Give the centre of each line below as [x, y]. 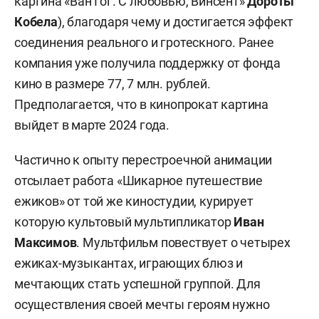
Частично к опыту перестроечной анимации [143, 159]
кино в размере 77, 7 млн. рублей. [113, 83]
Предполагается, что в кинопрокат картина [141, 104]
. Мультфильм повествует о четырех [183, 242]
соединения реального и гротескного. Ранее [144, 42]
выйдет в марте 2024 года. [92, 125]
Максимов [46, 242]
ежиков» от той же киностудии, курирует [134, 201]
